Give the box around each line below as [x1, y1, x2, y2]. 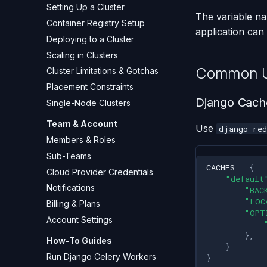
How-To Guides [46, 235, 112, 246]
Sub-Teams [46, 150, 91, 161]
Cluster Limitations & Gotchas [46, 66, 159, 76]
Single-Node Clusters [46, 97, 131, 108]
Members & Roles [46, 135, 116, 145]
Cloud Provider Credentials [46, 166, 153, 177]
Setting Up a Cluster [46, 2, 125, 13]
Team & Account [46, 119, 117, 129]
